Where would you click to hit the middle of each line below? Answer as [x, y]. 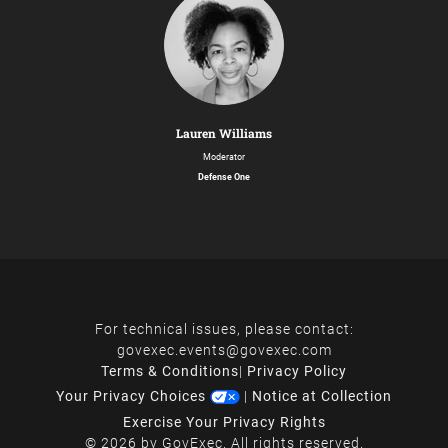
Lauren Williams [224, 132]
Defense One [224, 176]
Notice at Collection [322, 395]
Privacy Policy [297, 370]
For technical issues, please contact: [224, 328]
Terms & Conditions [170, 370]
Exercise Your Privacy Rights [224, 421]
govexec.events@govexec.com [224, 349]
